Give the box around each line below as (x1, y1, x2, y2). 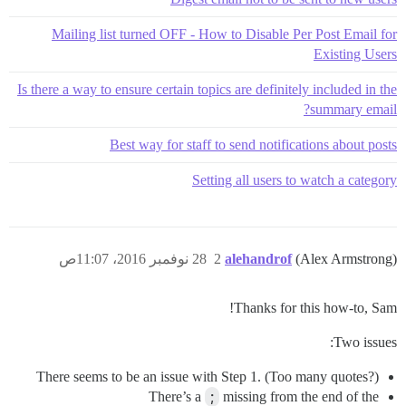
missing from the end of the (219, 388, 379, 404)
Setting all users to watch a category (192, 171, 397, 188)
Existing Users (314, 45, 397, 62)
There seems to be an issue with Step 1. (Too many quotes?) (36, 368, 379, 384)
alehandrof (225, 250, 292, 266)
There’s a (149, 388, 205, 404)
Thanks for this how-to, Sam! (234, 299, 397, 315)
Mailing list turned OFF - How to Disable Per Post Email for (52, 25, 397, 42)
